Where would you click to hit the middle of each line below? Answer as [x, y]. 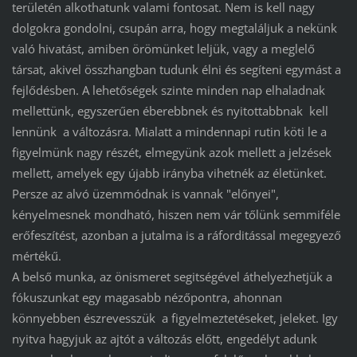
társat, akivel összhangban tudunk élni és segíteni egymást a [176, 70]
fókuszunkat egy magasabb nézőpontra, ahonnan [147, 298]
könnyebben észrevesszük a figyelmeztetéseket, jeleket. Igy [175, 318]
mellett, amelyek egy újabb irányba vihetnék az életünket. [169, 173]
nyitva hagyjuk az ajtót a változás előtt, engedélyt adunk [164, 339]
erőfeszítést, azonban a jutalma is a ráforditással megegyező [176, 235]
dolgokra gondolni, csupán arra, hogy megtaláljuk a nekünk [174, 28]
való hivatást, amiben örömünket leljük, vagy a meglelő [163, 49]
